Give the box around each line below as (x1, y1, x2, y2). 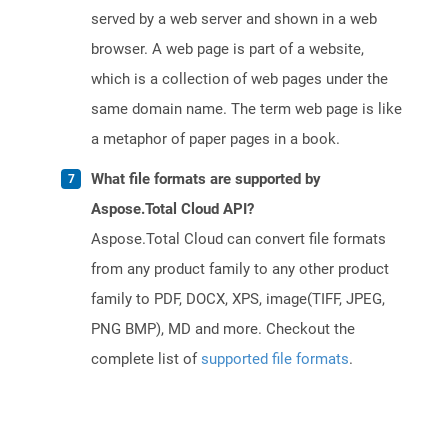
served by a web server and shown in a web (91, 10, 377, 29)
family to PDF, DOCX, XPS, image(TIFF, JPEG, (91, 290, 385, 309)
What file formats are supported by (91, 170, 321, 189)
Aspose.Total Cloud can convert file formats (91, 230, 386, 249)
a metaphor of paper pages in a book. (91, 130, 340, 149)
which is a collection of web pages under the (91, 70, 388, 89)
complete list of (91, 350, 201, 369)
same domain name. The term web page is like (91, 100, 402, 119)
